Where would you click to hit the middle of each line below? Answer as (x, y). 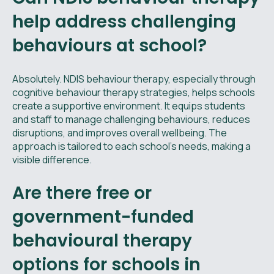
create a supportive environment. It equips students (129, 106)
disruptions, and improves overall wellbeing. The (120, 132)
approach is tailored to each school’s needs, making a (131, 146)
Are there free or (82, 193)
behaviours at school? (109, 45)
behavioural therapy (102, 240)
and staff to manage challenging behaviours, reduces (131, 119)
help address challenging (124, 21)
